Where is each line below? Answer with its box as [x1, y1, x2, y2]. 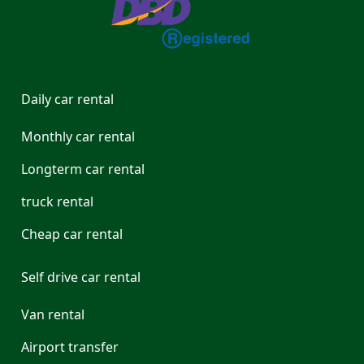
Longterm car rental [21, 160, 145, 179]
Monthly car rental [21, 128, 135, 146]
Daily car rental [21, 90, 114, 109]
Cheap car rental [21, 225, 123, 244]
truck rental [21, 193, 93, 211]
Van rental [21, 305, 84, 324]
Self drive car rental [21, 268, 141, 287]
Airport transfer [21, 338, 119, 357]
